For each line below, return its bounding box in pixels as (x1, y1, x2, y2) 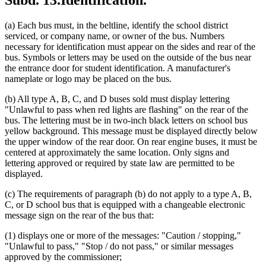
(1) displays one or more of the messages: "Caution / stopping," (5, 230, 241, 241)
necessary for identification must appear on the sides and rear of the (5, 42, 255, 52)
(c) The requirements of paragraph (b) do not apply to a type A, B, (5, 189, 252, 199)
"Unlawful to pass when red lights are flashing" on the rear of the (5, 104, 248, 115)
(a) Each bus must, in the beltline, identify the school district (5, 20, 228, 31)
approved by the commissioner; (5, 252, 122, 262)
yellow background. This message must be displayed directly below (5, 126, 258, 137)
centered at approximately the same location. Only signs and (5, 147, 229, 158)
